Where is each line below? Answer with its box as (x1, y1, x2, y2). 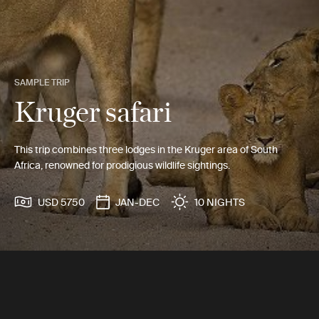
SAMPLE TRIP (14, 78, 70, 87)
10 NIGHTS (194, 196, 245, 208)
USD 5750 (38, 196, 85, 208)
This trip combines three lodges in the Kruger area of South (14, 144, 278, 155)
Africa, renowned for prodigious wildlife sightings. (14, 159, 230, 171)
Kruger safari (14, 90, 172, 130)
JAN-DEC (115, 196, 159, 208)
